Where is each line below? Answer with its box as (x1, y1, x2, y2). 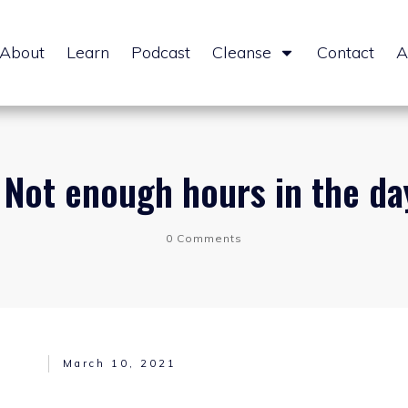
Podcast (130, 42, 190, 63)
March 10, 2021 (63, 356, 178, 370)
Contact (316, 42, 374, 63)
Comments (173, 230, 242, 245)
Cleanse (211, 42, 271, 63)
